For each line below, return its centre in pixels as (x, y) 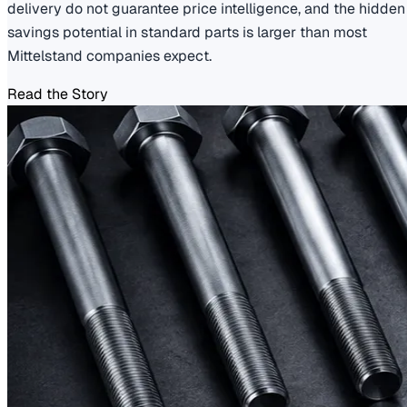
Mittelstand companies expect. (109, 55)
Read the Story (58, 94)
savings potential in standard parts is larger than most (187, 32)
